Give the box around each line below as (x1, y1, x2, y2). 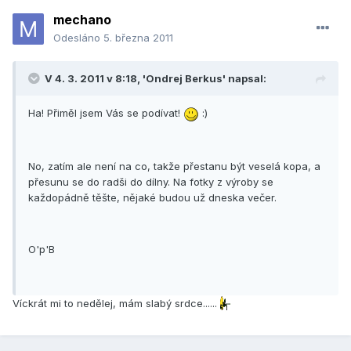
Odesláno (53, 31, 103, 45)
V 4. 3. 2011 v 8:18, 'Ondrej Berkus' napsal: (45, 72, 266, 85)
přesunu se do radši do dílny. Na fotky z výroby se (28, 175, 273, 188)
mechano (53, 12, 111, 28)
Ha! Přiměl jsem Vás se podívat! (28, 107, 183, 120)
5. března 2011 (103, 31, 173, 45)
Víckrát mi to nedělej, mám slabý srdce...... (13, 296, 220, 309)
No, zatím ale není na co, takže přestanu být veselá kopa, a (28, 159, 320, 172)
